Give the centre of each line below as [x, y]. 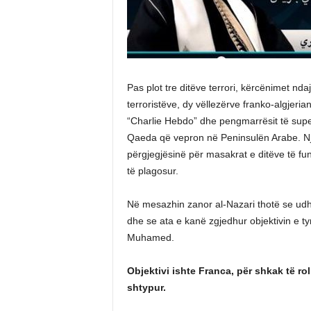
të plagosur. [152, 171]
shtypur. [146, 287]
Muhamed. [150, 237]
